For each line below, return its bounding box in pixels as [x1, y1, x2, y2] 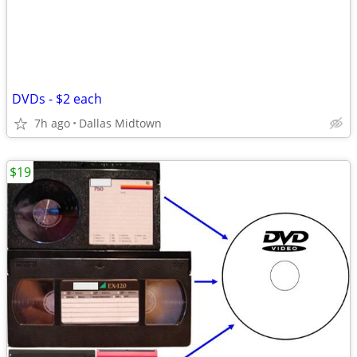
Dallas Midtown [79, 116, 162, 131]
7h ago [34, 116, 70, 131]
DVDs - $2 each [12, 90, 102, 108]
